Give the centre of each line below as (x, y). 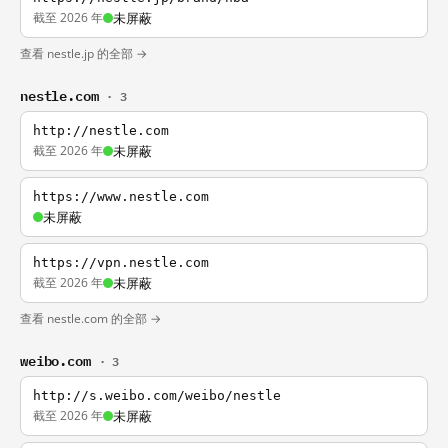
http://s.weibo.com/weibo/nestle (157, 395)
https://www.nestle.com (121, 196)
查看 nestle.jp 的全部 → (83, 53)
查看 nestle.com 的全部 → (90, 318)
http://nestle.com (101, 130)
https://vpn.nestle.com (121, 262)
